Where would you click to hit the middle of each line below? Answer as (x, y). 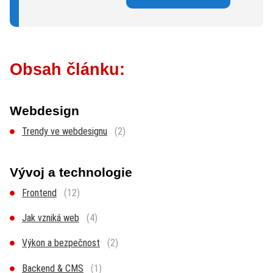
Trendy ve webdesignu (65, 131)
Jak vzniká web (51, 218)
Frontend (39, 193)
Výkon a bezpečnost (61, 243)
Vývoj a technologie (71, 172)
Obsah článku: (67, 69)
